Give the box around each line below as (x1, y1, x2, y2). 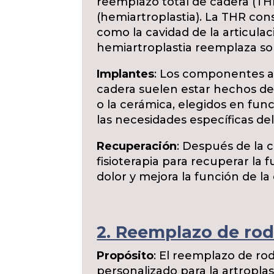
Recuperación (97, 139, 177, 153)
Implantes (97, 67, 155, 81)
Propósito (97, 249, 154, 262)
